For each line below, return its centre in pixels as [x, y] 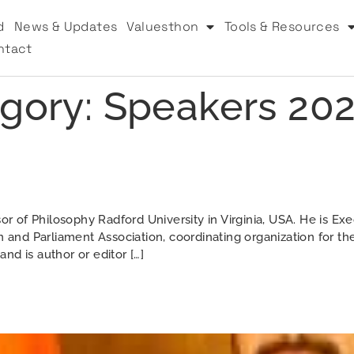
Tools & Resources [282, 26]
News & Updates [66, 26]
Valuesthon [163, 26]
